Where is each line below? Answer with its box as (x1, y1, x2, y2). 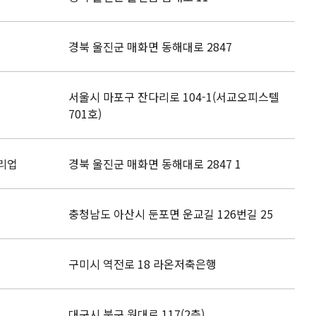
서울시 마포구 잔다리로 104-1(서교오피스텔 (68, 88, 279, 105)
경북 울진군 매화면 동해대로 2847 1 (68, 155, 241, 172)
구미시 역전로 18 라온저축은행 (68, 255, 217, 272)
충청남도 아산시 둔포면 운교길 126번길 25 (68, 205, 273, 222)
